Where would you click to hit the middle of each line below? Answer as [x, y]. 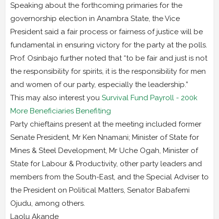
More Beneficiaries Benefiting [61, 111]
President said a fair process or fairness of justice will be [107, 32]
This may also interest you [56, 98]
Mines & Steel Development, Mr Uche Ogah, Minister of [104, 150]
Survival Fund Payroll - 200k [150, 98]
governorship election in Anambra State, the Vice [95, 18]
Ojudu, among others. [48, 203]
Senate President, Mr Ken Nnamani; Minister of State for [105, 137]
